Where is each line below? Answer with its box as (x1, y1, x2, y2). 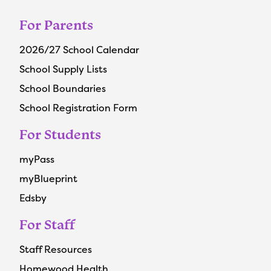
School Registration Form (19, 101, 137, 115)
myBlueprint (19, 172, 77, 186)
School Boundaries (19, 82, 106, 96)
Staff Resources (19, 243, 92, 256)
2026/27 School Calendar (19, 43, 139, 57)
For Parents (19, 16, 93, 34)
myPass (19, 152, 54, 166)
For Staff (19, 216, 75, 233)
